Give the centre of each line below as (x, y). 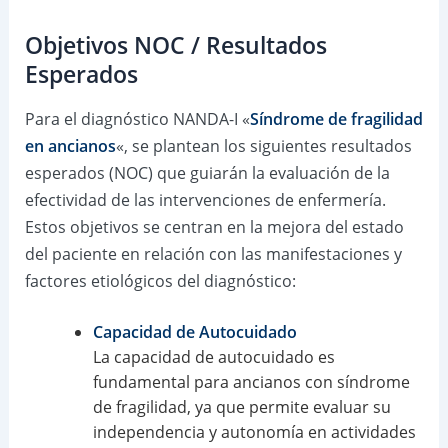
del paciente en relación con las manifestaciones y (213, 253)
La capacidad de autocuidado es (213, 357)
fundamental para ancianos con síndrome (251, 382)
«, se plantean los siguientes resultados (263, 145)
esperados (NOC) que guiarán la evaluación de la (207, 172)
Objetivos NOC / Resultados (175, 45)
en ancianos (70, 145)
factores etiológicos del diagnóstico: (160, 280)
